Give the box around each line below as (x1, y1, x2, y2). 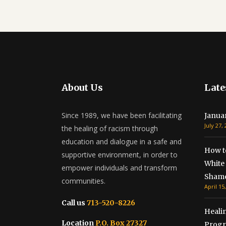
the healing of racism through (62, 123, 158, 133)
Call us (62, 198, 85, 207)
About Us (62, 81, 103, 93)
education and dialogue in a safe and (62, 136, 182, 146)
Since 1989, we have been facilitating (62, 110, 182, 120)
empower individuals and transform (62, 162, 177, 173)
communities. (62, 176, 105, 186)
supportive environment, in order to (62, 149, 178, 159)
